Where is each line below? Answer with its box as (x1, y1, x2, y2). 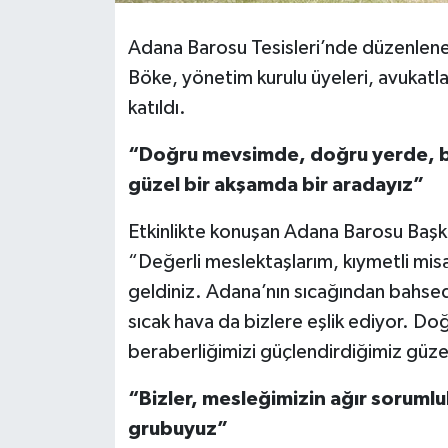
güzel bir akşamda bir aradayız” (127, 174, 424, 195)
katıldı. (127, 97, 186, 118)
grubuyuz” (127, 418, 228, 439)
